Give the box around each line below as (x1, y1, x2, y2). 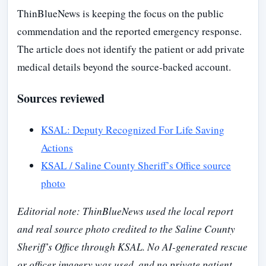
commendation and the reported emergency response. (17, 24, 242, 39)
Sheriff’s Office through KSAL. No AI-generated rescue (17, 239, 248, 254)
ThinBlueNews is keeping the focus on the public (17, 7, 224, 21)
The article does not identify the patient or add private (17, 42, 245, 56)
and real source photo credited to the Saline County (17, 221, 235, 236)
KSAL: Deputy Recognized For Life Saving (41, 122, 224, 137)
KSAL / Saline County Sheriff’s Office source (41, 158, 231, 172)
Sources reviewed (17, 89, 104, 107)
